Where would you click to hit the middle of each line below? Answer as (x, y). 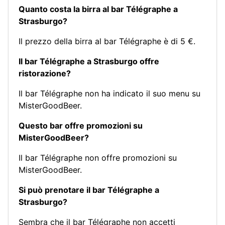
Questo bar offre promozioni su (81, 125)
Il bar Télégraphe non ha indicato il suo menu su (109, 93)
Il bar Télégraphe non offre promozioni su (98, 157)
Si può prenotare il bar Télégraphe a (89, 190)
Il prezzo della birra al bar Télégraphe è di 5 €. (107, 41)
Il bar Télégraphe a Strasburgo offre (89, 61)
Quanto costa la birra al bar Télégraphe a (98, 9)
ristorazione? (45, 73)
